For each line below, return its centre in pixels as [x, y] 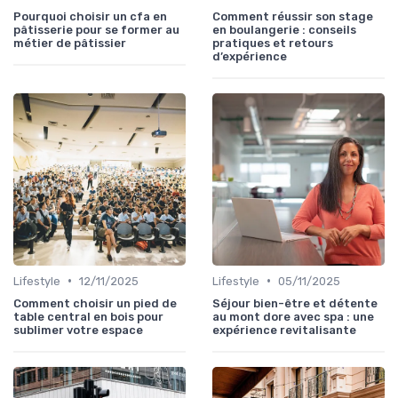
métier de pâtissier [70, 43]
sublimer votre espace [78, 330]
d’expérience [250, 56]
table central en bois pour [88, 316]
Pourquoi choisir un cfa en [90, 16]
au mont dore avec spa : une [293, 316]
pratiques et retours [273, 43]
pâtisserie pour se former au [96, 29]
